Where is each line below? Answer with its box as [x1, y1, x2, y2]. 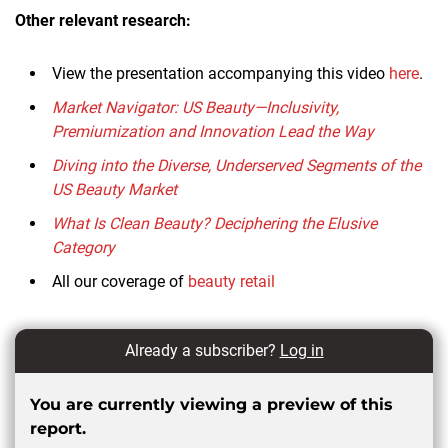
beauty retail [188, 271, 275, 291]
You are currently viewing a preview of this [30, 394, 393, 414]
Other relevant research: [15, 10, 191, 30]
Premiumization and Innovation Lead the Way [52, 121, 374, 141]
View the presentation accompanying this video [52, 63, 389, 83]
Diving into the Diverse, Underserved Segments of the [52, 155, 421, 175]
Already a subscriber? [124, 340, 280, 360]
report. [30, 418, 86, 438]
